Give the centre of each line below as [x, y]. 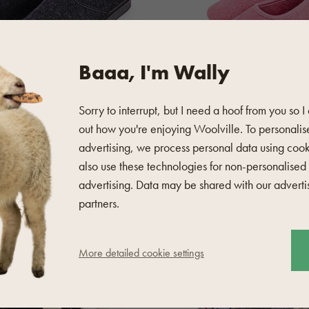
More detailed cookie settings [141, 253]
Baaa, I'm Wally [154, 72]
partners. [99, 203]
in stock [184, 206]
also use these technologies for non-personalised [192, 166]
